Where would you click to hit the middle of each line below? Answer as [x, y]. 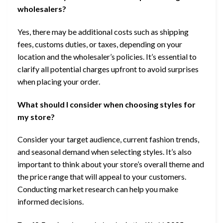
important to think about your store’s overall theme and [111, 164]
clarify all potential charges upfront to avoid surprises [108, 69]
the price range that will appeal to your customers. [102, 177]
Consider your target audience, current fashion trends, [108, 139]
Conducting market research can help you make [98, 189]
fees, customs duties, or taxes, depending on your [100, 44]
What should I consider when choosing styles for [107, 104]
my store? [36, 116]
